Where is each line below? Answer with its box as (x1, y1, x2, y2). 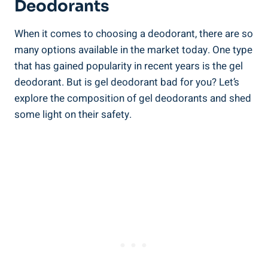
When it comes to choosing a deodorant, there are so (14, 26, 253, 41)
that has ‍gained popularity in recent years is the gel (14, 58, 243, 74)
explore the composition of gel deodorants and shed (14, 90, 251, 106)
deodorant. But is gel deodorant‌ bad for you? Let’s (14, 74, 239, 90)
